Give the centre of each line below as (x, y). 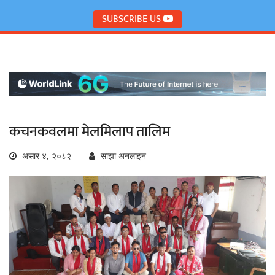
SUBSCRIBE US (133, 20)
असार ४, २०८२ (45, 156)
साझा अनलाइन (122, 156)
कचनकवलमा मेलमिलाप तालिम (90, 132)
